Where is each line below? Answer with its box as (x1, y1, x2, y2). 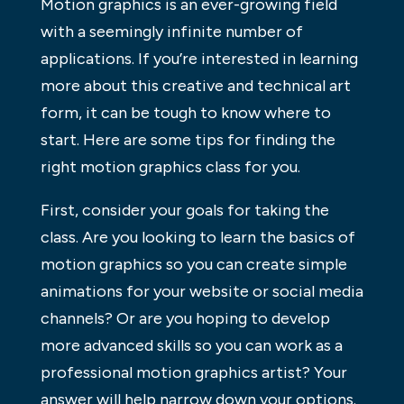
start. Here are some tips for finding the (40, 129, 335, 150)
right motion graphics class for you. (40, 156, 300, 177)
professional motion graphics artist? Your (40, 362, 347, 382)
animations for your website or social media (40, 280, 363, 301)
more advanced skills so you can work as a (40, 335, 343, 355)
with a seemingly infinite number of (40, 21, 303, 41)
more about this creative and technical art (40, 75, 351, 96)
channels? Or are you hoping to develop (40, 308, 330, 328)
